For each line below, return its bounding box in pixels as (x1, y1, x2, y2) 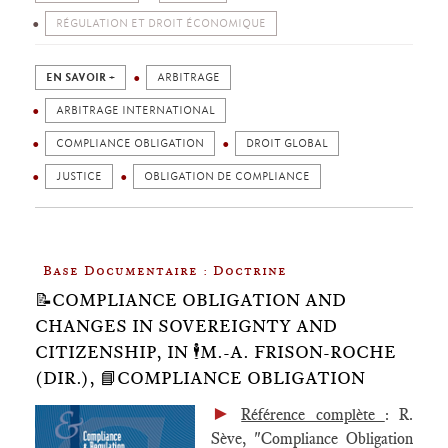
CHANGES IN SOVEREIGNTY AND (35, 316, 337, 336)
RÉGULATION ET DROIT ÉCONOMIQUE (56, 17, 266, 30)
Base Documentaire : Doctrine (43, 262, 287, 278)
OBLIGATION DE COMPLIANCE (144, 170, 310, 183)
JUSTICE (56, 170, 102, 183)
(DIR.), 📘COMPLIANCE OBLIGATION (35, 368, 365, 388)
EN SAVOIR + (46, 71, 115, 84)
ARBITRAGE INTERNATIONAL (56, 104, 215, 117)
